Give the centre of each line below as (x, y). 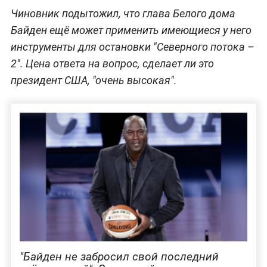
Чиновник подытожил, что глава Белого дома (123, 14)
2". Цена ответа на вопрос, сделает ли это (112, 64)
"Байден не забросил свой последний (119, 256)
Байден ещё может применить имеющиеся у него (131, 30)
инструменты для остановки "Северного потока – (132, 47)
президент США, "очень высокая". (94, 80)
